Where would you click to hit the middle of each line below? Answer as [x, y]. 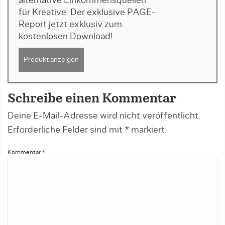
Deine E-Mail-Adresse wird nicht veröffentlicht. [104, 116]
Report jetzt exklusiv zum [70, 25]
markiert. [148, 130]
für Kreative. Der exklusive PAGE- [87, 13]
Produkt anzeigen [51, 60]
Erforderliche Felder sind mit [66, 130]
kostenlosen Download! [66, 37]
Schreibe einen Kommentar [92, 99]
